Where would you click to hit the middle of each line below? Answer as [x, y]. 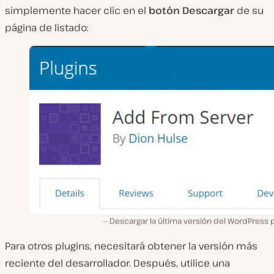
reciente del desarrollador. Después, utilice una [117, 263]
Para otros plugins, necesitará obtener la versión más [131, 246]
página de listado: [47, 27]
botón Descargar [193, 10]
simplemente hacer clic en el [77, 10]
